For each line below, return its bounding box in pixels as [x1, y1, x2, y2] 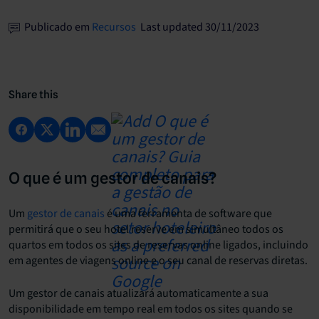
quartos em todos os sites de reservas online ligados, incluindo [9, 237, 308, 253]
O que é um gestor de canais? [9, 169, 216, 188]
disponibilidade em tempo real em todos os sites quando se [9, 301, 293, 318]
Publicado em [20, 19, 92, 35]
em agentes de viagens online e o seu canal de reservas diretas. [9, 253, 308, 269]
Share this [9, 88, 58, 101]
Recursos [92, 19, 136, 35]
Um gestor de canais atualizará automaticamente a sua [9, 286, 268, 302]
